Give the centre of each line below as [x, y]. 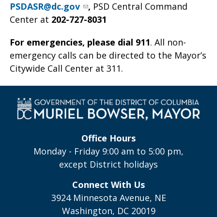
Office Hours [108, 138]
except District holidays [108, 164]
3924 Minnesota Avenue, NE [108, 197]
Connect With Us [108, 184]
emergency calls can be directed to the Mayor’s [108, 55]
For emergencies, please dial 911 [80, 42]
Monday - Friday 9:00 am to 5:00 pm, [108, 151]
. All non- [168, 42]
